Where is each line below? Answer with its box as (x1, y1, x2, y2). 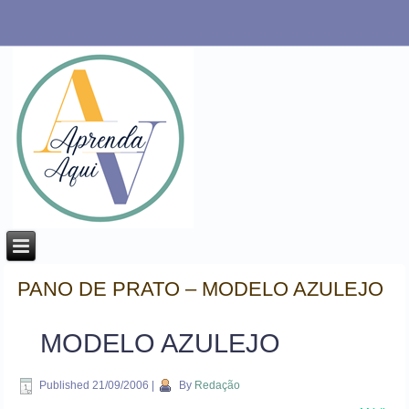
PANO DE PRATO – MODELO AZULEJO (17, 278, 384, 300)
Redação (194, 379, 241, 393)
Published (39, 379, 90, 393)
